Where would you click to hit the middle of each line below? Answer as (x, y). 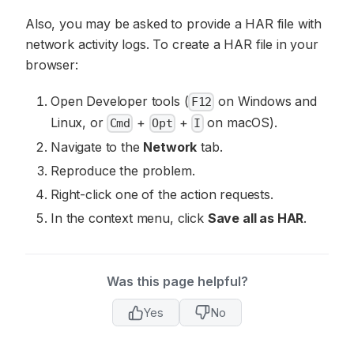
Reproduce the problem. (123, 171)
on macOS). (240, 123)
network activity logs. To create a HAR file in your (172, 45)
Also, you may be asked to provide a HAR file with (174, 24)
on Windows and (265, 102)
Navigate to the (97, 147)
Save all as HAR (256, 218)
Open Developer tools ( (120, 102)
